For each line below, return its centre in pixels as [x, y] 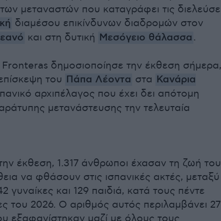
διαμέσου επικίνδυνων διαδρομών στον [108, 23]
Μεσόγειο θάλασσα [146, 38]
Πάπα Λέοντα [99, 80]
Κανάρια [176, 80]
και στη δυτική [61, 37]
